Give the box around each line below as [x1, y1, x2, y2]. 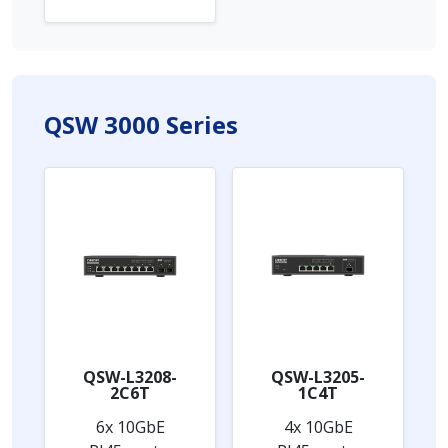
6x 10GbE [95, 415, 165, 438]
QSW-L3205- [271, 365, 365, 388]
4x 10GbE [283, 415, 353, 438]
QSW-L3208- [83, 365, 177, 388]
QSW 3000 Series [44, 107, 238, 141]
